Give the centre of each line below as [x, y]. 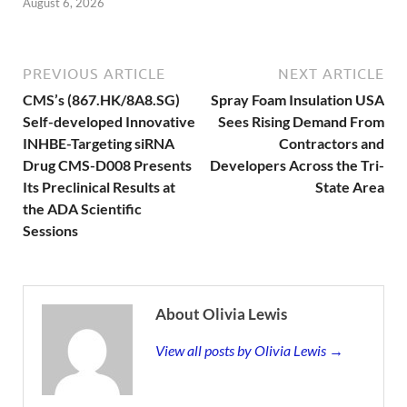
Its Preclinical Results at [99, 187]
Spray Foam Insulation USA [298, 100]
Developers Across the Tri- [297, 165]
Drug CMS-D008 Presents [107, 165]
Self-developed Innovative [109, 122]
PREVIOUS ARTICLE [94, 74]
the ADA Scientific [82, 209]
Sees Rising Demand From [301, 122]
